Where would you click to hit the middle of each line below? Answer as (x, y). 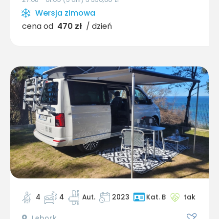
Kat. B (156, 197)
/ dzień (99, 26)
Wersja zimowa (65, 13)
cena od (38, 26)
